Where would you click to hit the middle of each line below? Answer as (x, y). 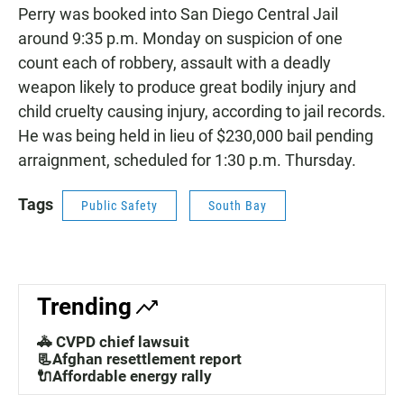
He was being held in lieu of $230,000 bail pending (196, 136)
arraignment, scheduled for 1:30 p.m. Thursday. (187, 161)
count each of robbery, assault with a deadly (174, 63)
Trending (84, 307)
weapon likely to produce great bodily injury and (187, 87)
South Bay (238, 206)
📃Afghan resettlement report (139, 359)
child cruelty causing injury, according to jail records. (202, 112)
